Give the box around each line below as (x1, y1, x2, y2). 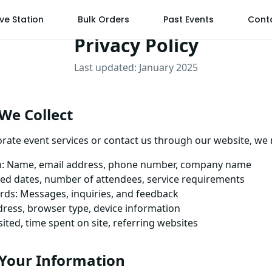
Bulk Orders (77, 13, 129, 25)
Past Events (163, 13, 214, 25)
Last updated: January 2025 (74, 61, 198, 74)
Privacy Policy (73, 33, 199, 58)
